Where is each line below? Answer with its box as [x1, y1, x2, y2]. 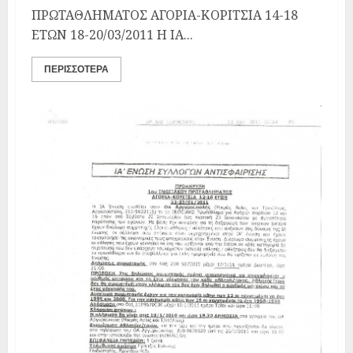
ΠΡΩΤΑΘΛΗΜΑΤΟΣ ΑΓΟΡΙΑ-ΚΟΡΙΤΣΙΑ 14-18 [32, 6, 298, 24]
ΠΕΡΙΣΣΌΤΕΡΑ [44, 62, 109, 76]
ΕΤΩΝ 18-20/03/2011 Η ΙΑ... [32, 26, 193, 43]
